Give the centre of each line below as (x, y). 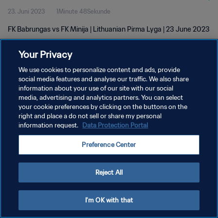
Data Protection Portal (115, 125)
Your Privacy (45, 54)
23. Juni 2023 (26, 11)
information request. (49, 125)
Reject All (109, 173)
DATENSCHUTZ (30, 91)
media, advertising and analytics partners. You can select (101, 98)
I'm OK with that (109, 200)
